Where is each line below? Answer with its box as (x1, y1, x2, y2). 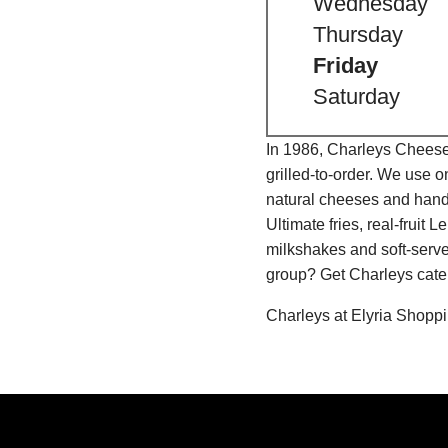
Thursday (313, 22, 403, 48)
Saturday (313, 84, 400, 110)
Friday (313, 53, 378, 79)
